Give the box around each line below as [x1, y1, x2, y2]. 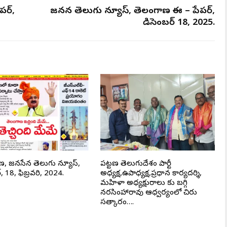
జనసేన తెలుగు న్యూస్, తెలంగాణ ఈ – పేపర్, [50, 5, 215, 18]
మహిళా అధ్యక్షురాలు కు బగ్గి [100, 178, 187, 188]
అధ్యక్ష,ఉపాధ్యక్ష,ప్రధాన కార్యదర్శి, [100, 168, 202, 179]
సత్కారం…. [100, 197, 134, 208]
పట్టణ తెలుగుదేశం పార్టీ [100, 159, 171, 169]
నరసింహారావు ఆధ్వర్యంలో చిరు [100, 187, 197, 198]
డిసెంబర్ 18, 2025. [143, 16, 215, 29]
